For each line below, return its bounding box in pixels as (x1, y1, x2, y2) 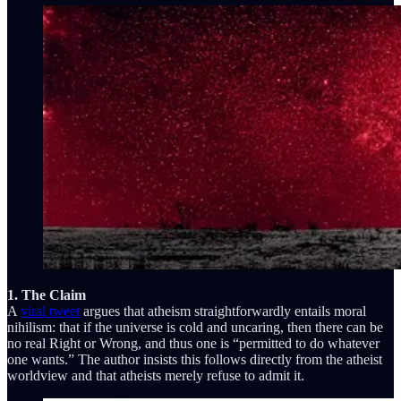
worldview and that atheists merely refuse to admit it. (7, 367, 304, 383)
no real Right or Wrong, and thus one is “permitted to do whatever (7, 335, 380, 351)
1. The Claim (7, 286, 86, 303)
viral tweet (21, 303, 80, 319)
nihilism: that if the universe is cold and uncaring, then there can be (7, 319, 383, 335)
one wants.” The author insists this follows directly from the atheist (7, 351, 382, 367)
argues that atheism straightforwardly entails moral (80, 303, 366, 319)
